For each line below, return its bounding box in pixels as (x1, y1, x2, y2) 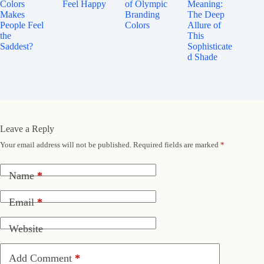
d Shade (187, 51, 218, 62)
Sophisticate (187, 41, 233, 51)
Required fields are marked (133, 140, 220, 150)
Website (9, 222, 43, 235)
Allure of (187, 19, 222, 30)
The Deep (187, 9, 225, 19)
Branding (125, 9, 160, 19)
